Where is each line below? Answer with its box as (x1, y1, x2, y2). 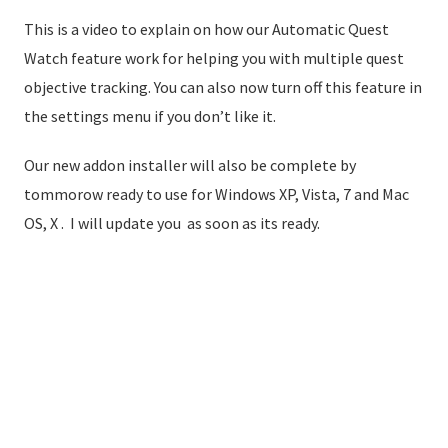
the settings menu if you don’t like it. (24, 105, 276, 126)
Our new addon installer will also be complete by (24, 154, 356, 175)
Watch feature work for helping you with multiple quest (24, 47, 404, 68)
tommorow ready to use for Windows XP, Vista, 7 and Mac (24, 183, 409, 204)
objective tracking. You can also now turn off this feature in (24, 76, 422, 97)
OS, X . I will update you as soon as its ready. (24, 212, 320, 233)
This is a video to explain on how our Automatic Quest (24, 18, 389, 39)
